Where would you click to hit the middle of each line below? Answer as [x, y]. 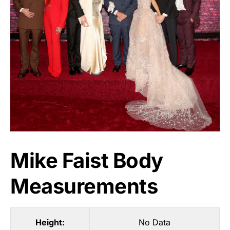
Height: [50, 222]
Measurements [84, 186]
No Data [155, 222]
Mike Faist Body [87, 160]
